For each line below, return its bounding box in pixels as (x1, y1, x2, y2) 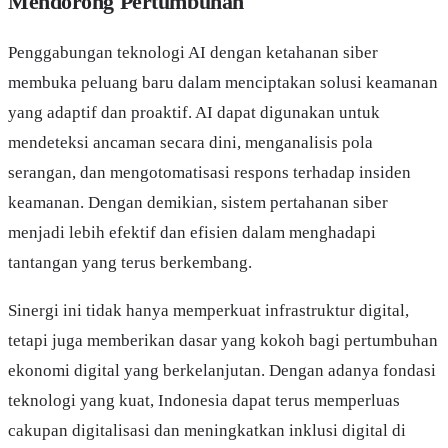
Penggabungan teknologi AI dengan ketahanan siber (8, 43, 378, 62)
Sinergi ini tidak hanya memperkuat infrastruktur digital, (8, 300, 409, 320)
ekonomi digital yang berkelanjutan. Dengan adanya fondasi (8, 360, 436, 380)
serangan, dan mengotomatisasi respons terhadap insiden (8, 163, 411, 182)
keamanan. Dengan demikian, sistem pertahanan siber (8, 193, 388, 212)
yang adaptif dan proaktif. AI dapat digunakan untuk (8, 103, 380, 122)
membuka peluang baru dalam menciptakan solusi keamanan (8, 73, 438, 92)
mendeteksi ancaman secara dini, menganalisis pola (8, 133, 373, 152)
